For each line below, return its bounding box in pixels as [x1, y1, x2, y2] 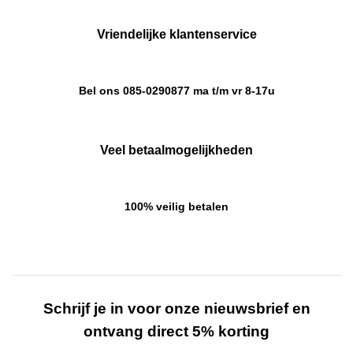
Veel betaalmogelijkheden [100, 143, 253, 158]
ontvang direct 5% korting [84, 323, 269, 340]
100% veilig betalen [124, 199, 229, 213]
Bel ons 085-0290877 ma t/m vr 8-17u [78, 84, 275, 98]
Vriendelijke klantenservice [96, 28, 257, 42]
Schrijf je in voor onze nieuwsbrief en [43, 300, 310, 318]
